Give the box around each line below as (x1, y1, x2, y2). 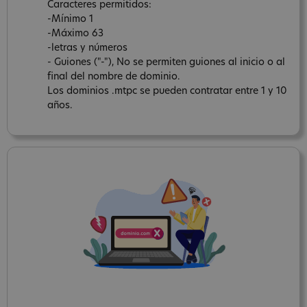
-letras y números (47, 42, 127, 53)
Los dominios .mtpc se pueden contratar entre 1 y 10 (47, 86, 287, 97)
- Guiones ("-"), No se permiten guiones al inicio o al (47, 57, 285, 68)
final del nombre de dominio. (47, 71, 180, 82)
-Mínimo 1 (47, 14, 93, 25)
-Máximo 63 (47, 28, 103, 39)
